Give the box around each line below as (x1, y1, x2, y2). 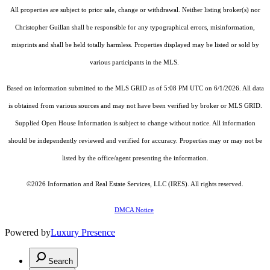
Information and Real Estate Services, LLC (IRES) (48, 181, 187, 188)
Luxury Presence (51, 227, 115, 238)
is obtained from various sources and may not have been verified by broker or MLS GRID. (8, 102, 262, 110)
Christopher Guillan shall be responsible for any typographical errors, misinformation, (15, 24, 255, 31)
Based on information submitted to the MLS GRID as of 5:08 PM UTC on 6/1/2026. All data (6, 85, 264, 92)
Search (48, 257, 73, 266)
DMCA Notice (115, 207, 154, 214)
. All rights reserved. (187, 181, 243, 188)
